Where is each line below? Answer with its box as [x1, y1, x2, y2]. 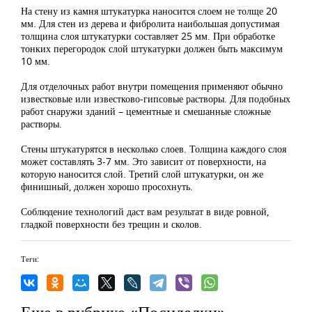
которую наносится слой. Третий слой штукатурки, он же [21, 167, 263, 180]
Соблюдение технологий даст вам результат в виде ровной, [21, 205, 269, 218]
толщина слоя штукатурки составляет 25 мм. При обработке [21, 29, 275, 42]
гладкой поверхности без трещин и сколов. [21, 217, 202, 231]
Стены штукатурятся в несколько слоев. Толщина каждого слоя [21, 142, 286, 155]
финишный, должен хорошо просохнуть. [21, 180, 193, 193]
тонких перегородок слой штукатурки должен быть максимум [21, 42, 283, 55]
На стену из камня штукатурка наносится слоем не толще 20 [21, 4, 277, 17]
